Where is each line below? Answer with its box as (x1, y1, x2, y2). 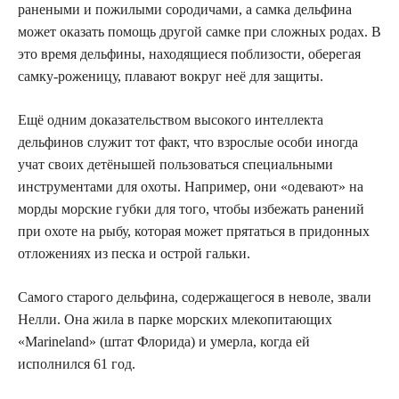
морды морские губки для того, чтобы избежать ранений (18, 200, 364, 216)
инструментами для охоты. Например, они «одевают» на (18, 178, 363, 194)
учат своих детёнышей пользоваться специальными (18, 156, 333, 172)
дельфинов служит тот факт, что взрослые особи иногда (18, 134, 358, 150)
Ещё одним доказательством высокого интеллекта (18, 111, 323, 127)
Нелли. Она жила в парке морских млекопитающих (18, 311, 332, 327)
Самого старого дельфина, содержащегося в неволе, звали (18, 289, 371, 305)
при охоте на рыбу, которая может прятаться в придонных (18, 223, 370, 239)
